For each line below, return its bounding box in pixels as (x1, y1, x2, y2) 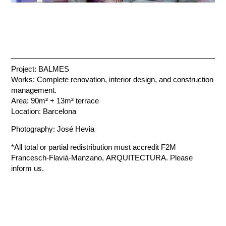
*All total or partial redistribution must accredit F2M (11, 142, 177, 151)
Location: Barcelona (11, 106, 77, 116)
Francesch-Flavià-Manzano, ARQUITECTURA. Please (11, 153, 193, 162)
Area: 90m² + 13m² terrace (11, 96, 99, 105)
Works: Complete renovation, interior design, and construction (11, 75, 214, 84)
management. (11, 85, 57, 94)
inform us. (11, 163, 44, 173)
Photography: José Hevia (11, 125, 95, 134)
